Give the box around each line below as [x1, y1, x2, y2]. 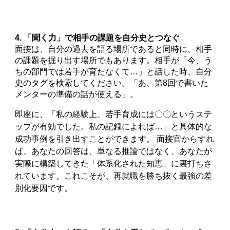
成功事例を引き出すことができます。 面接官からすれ [15, 135, 215, 143]
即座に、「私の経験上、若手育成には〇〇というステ [15, 110, 213, 119]
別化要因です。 [15, 184, 73, 193]
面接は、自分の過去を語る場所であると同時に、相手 [15, 45, 213, 53]
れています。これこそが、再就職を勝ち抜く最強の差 [15, 171, 213, 180]
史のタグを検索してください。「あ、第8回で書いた [15, 79, 209, 87]
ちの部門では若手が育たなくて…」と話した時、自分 [15, 67, 213, 76]
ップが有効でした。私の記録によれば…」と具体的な [15, 122, 213, 131]
